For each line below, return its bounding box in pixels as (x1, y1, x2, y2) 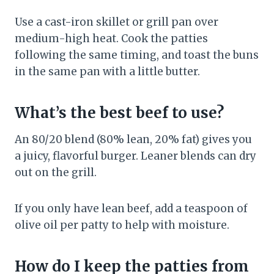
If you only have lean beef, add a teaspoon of (15, 202, 248, 216)
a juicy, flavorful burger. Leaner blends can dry (15, 149, 256, 163)
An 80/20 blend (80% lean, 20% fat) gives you (15, 133, 252, 147)
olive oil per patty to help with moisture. (15, 218, 229, 232)
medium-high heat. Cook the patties (15, 32, 208, 46)
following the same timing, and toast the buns (15, 48, 259, 62)
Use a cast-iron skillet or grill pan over (15, 15, 218, 29)
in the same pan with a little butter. (15, 65, 200, 79)
